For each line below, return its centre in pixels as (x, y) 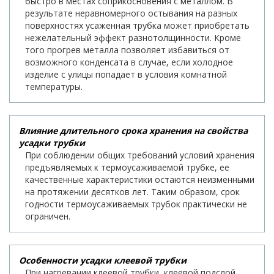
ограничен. (48, 216)
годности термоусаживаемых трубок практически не (136, 204)
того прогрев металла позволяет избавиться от (127, 50)
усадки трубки (52, 143)
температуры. (54, 86)
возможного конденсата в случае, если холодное (129, 62)
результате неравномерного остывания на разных (131, 13)
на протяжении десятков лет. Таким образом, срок (132, 191)
